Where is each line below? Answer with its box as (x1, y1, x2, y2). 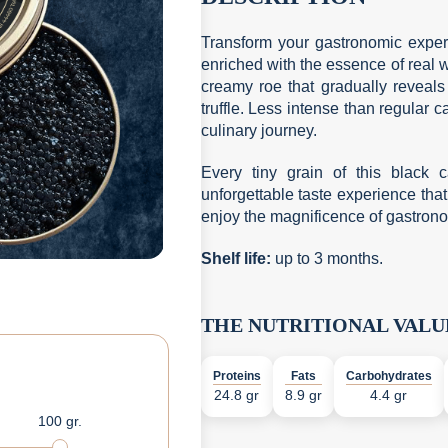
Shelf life (200, 250, 266, 267)
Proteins (212, 369, 261, 383)
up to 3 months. (270, 250, 383, 267)
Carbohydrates (345, 369, 432, 383)
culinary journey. (200, 122, 317, 139)
